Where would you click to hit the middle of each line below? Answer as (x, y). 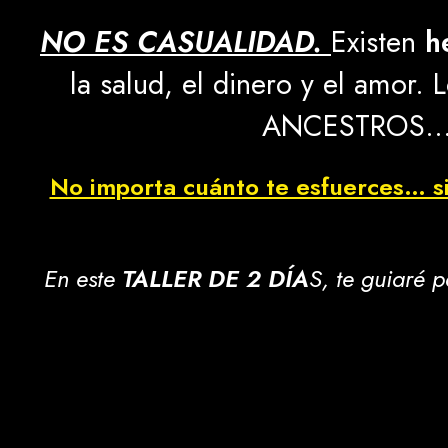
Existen (378, 42)
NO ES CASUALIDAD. (181, 42)
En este (82, 279)
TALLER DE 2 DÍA (215, 279)
